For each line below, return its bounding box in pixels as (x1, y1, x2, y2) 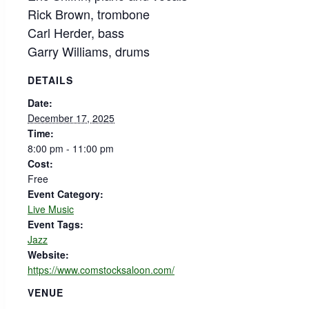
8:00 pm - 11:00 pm (28, 141, 114, 156)
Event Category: (28, 187, 103, 201)
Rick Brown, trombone (28, 4, 150, 23)
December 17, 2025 (28, 111, 114, 126)
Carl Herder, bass (28, 23, 124, 41)
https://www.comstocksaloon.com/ (28, 263, 175, 277)
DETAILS (28, 72, 73, 87)
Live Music (28, 202, 74, 217)
